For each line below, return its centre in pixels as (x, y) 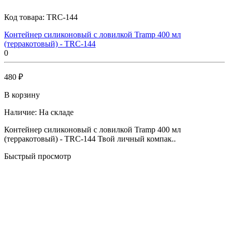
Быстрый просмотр (38, 156)
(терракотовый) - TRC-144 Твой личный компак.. (90, 139)
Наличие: (20, 112)
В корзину (22, 95)
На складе (56, 112)
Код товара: (25, 17)
